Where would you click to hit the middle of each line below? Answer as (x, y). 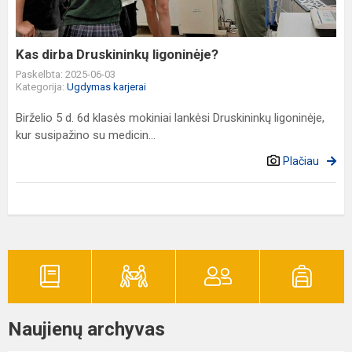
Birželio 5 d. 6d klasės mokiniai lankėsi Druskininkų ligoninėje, (170, 118)
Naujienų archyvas (86, 329)
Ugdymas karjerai (106, 87)
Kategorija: (41, 87)
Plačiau (301, 161)
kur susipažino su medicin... (86, 135)
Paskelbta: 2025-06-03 (66, 74)
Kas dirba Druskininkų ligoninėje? (117, 54)
